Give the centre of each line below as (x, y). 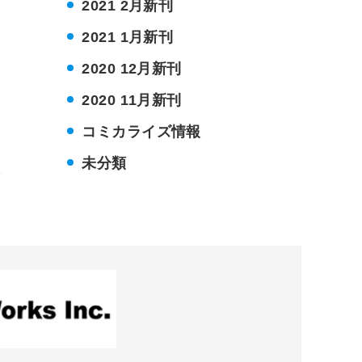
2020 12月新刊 (132, 68)
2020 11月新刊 (132, 100)
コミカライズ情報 (141, 131)
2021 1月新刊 (128, 37)
